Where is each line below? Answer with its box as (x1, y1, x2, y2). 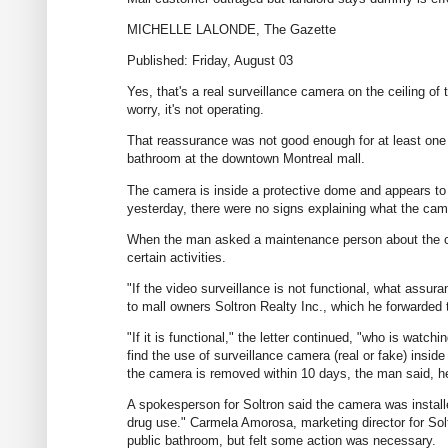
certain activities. (127, 249, 226, 265)
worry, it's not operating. (127, 102, 264, 118)
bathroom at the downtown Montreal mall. (127, 151, 365, 167)
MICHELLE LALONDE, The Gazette (127, 21, 336, 37)
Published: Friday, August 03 (127, 53, 293, 69)
